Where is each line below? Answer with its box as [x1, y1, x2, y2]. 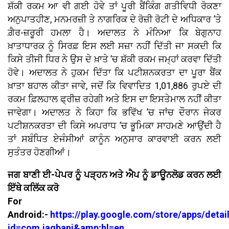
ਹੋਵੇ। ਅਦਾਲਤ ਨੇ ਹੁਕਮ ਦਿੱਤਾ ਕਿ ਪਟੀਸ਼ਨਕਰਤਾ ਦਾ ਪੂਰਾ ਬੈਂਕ [8, 66, 221, 78]
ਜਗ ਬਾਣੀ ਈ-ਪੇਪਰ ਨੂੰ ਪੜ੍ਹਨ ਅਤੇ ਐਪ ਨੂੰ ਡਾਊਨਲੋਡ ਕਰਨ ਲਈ [8, 169, 221, 180]
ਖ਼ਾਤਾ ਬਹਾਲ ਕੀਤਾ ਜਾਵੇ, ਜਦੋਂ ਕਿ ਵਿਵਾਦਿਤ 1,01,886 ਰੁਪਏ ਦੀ [8, 80, 221, 91]
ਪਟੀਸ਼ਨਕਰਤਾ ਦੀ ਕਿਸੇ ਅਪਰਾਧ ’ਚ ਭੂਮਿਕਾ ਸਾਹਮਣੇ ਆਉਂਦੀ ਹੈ [8, 120, 221, 131]
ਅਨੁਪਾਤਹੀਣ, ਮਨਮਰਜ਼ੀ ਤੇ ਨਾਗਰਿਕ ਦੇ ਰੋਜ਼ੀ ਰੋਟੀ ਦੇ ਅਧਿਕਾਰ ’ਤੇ [8, 13, 221, 25]
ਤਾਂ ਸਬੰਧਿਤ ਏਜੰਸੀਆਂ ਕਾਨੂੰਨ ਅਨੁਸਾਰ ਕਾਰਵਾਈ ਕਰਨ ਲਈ [8, 133, 221, 144]
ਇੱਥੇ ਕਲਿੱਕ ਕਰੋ [8, 182, 59, 193]
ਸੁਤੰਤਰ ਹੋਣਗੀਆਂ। [8, 146, 71, 157]
